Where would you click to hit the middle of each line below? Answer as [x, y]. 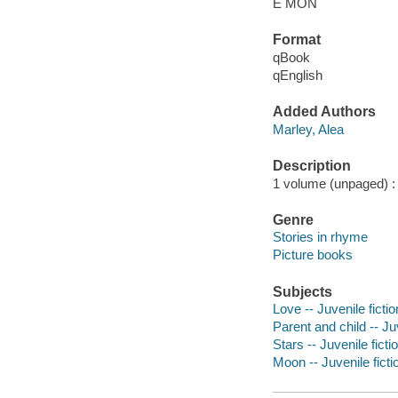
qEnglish [297, 75]
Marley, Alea [308, 129]
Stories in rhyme [320, 237]
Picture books [312, 255]
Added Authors [324, 112]
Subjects [302, 291]
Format [296, 40]
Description [311, 166]
